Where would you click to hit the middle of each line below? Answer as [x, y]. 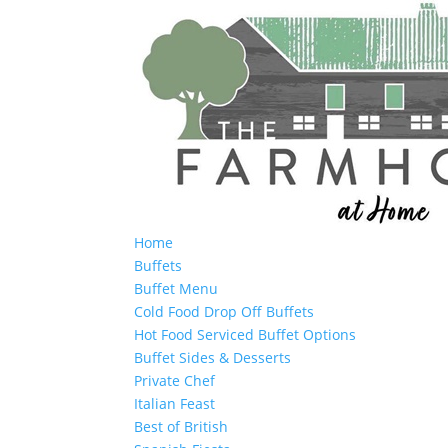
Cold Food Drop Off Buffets [224, 311]
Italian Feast [175, 403]
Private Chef [175, 380]
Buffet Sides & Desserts [213, 357]
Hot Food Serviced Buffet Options [245, 334]
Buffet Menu [176, 288]
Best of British [181, 426]
